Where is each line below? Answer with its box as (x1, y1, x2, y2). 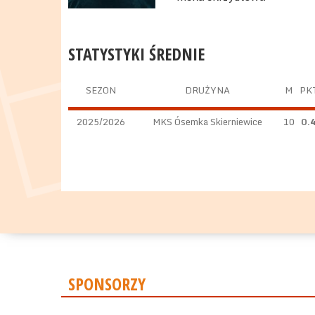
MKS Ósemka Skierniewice (153, 114, 262, 129)
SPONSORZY (68, 272, 146, 295)
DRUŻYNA (185, 82, 230, 98)
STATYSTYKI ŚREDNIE (68, 42, 205, 65)
